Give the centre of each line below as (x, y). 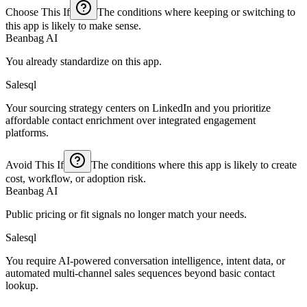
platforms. (27, 132)
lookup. (22, 285)
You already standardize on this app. (84, 61)
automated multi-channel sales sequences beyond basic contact (140, 273)
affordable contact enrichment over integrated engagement (131, 120)
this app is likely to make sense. (73, 25)
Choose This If (38, 12)
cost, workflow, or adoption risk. (76, 178)
